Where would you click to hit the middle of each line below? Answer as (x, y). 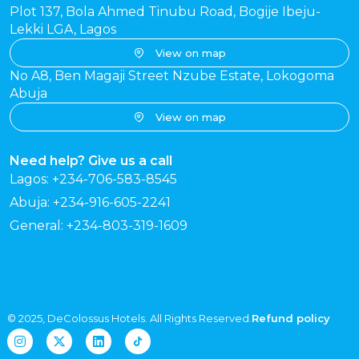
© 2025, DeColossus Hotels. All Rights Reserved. (129, 319)
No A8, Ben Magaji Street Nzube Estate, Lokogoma (172, 76)
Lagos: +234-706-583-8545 (93, 179)
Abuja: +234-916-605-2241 (90, 203)
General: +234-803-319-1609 (99, 226)
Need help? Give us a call (91, 161)
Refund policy (290, 319)
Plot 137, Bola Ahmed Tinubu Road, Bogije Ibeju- (165, 12)
